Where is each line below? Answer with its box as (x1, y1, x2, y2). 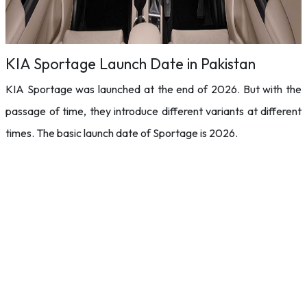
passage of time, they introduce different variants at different (5, 104, 302, 118)
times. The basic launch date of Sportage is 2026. (5, 126, 238, 140)
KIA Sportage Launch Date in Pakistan (5, 54, 256, 73)
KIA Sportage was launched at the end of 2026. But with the (5, 82, 302, 96)
